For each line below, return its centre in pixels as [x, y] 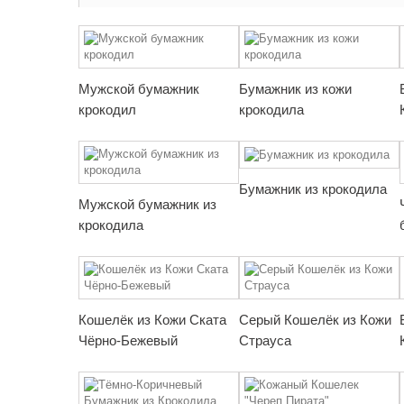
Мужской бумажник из [147, 204]
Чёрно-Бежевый [128, 340]
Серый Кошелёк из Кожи [315, 320]
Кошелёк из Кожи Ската [152, 320]
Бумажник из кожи [295, 89]
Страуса [265, 340]
